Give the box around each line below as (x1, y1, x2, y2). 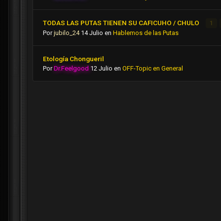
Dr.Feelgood (54, 65, 89, 73)
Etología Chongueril (43, 55, 104, 63)
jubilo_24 (54, 29, 79, 37)
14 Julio (81, 29, 103, 37)
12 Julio (90, 65, 112, 73)
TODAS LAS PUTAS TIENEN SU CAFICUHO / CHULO (43, 19, 201, 27)
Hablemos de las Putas (113, 29, 179, 37)
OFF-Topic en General (122, 65, 183, 73)
